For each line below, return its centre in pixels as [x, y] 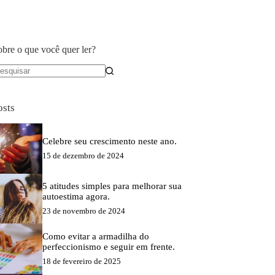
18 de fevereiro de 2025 [81, 261]
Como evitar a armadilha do [95, 236]
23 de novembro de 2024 [83, 211]
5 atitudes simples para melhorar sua [112, 186]
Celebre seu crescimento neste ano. [109, 141]
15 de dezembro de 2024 [83, 155]
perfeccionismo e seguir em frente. [108, 246]
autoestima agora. [76, 196]
